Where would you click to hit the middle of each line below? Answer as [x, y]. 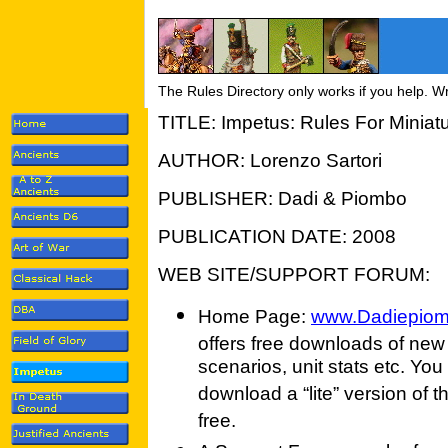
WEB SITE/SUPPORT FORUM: [294, 274]
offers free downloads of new [321, 343]
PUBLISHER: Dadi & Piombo [282, 198]
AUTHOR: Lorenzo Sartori [270, 160]
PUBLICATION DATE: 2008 [277, 236]
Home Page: [254, 316]
